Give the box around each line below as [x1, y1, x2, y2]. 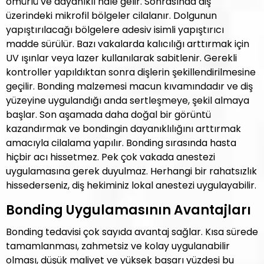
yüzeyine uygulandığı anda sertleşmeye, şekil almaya [6, 94, 249, 107]
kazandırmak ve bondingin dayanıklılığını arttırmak [6, 122, 241, 136]
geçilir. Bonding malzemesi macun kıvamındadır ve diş [6, 80, 253, 93]
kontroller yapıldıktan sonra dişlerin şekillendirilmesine [6, 65, 256, 79]
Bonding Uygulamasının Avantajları [6, 201, 251, 219]
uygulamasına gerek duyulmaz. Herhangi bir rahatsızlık [6, 164, 257, 178]
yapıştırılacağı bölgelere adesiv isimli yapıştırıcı [6, 23, 224, 37]
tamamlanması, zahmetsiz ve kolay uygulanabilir [6, 239, 230, 253]
